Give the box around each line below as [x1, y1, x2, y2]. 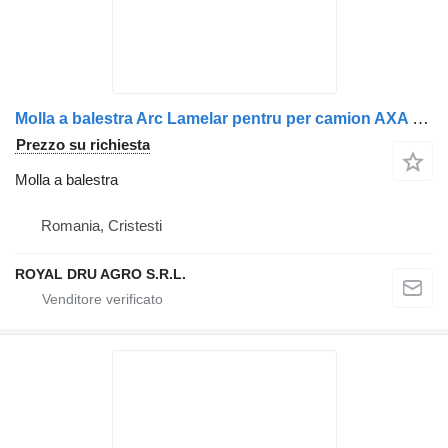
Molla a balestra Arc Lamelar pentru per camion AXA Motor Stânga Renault [412, 109, 429, 128]
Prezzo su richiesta [16, 136, 150, 153]
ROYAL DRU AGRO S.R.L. [15, 266, 186, 282]
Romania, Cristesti [41, 217, 162, 234]
